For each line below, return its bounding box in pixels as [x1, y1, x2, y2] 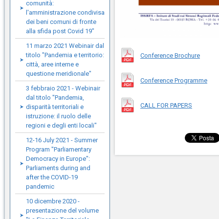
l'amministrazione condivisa [26, 9, 105, 16]
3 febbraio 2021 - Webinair [26, 85, 100, 92]
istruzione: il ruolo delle [26, 112, 91, 120]
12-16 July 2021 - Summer [26, 136, 98, 144]
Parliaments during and [26, 164, 90, 172]
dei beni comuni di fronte [26, 18, 96, 25]
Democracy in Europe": [26, 155, 90, 162]
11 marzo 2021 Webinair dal [26, 42, 104, 49]
